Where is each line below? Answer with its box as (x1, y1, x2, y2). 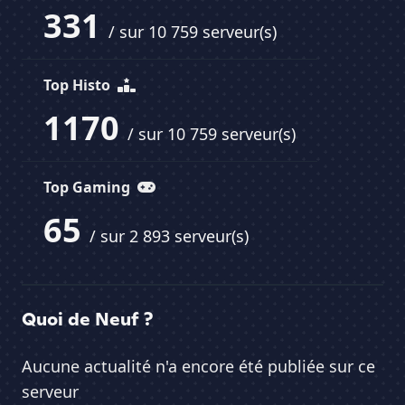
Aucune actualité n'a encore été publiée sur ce (22, 355, 375, 378)
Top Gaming (43, 177, 134, 198)
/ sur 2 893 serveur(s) (89, 225, 249, 248)
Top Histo (43, 75, 114, 96)
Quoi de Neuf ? (22, 307, 153, 332)
